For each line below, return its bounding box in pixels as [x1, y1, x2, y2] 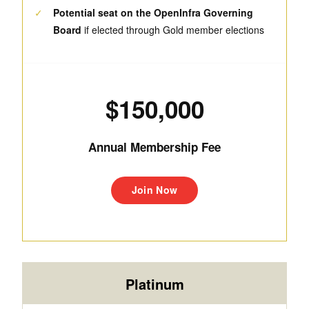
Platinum [125, 273, 184, 294]
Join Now [131, 183, 178, 197]
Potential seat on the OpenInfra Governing [53, 6, 253, 20]
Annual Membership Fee [88, 139, 221, 156]
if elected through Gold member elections [81, 23, 264, 37]
